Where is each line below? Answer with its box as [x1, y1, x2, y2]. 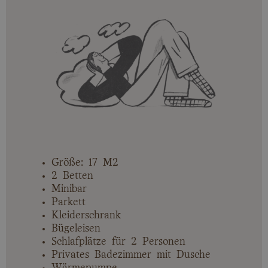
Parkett [51, 197, 86, 207]
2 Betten [51, 170, 93, 181]
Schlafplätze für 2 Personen [51, 236, 185, 246]
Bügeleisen [51, 223, 100, 233]
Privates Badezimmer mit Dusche [51, 249, 211, 260]
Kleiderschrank [51, 210, 121, 220]
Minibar [51, 184, 87, 194]
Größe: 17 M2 [51, 157, 118, 167]
